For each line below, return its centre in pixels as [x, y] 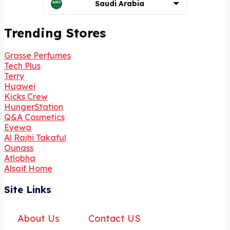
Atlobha [20, 158]
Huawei [20, 87]
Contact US [114, 218]
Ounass [19, 148]
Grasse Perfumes [37, 56]
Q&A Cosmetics [34, 117]
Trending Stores [55, 33]
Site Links [28, 190]
